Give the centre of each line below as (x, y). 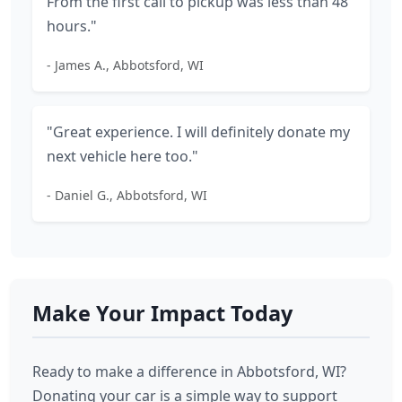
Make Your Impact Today (162, 313)
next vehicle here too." (122, 156)
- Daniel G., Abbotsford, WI (127, 195)
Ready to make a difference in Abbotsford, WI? (189, 371)
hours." (72, 26)
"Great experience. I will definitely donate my (198, 132)
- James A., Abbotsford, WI (125, 65)
